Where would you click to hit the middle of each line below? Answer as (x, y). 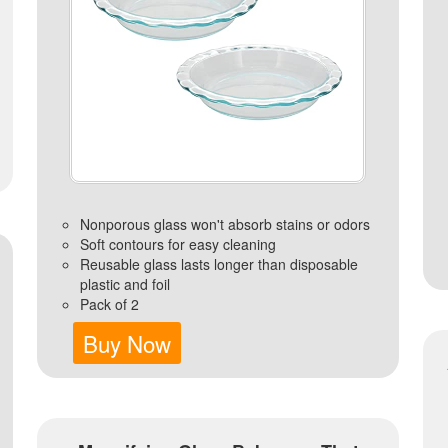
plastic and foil (124, 284)
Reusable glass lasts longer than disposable (218, 264)
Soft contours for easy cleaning (177, 244)
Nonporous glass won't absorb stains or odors (224, 224)
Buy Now (127, 343)
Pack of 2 (109, 304)
